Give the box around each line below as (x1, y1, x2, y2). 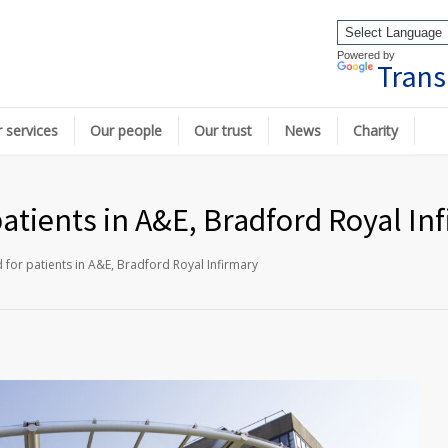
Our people (90, 121, 162, 140)
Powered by (337, 49, 395, 61)
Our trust (194, 121, 252, 140)
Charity (353, 121, 398, 140)
